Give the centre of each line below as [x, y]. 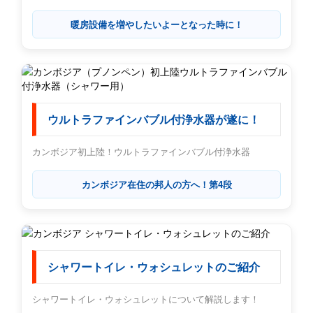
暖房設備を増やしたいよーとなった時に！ [156, 24]
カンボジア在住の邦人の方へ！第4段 [156, 184]
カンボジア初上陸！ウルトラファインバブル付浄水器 [141, 151]
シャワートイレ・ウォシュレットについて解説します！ [146, 299]
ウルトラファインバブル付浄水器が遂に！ [154, 119]
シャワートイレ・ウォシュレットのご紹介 [154, 268]
